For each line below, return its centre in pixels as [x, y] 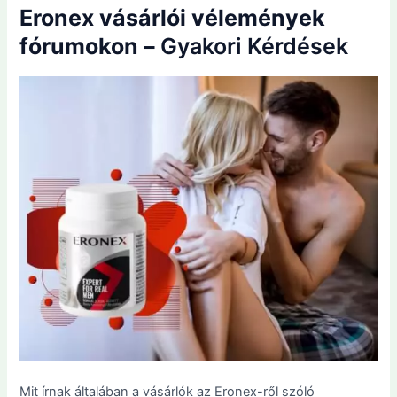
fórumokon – [90, 47]
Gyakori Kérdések [255, 47]
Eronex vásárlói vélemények [173, 18]
